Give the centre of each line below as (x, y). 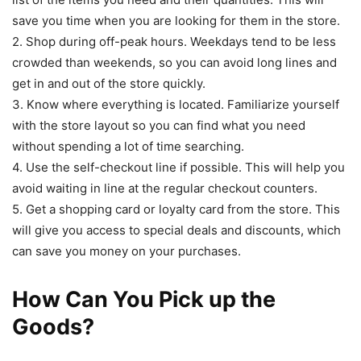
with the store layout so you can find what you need (159, 126)
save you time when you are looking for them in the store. (176, 21)
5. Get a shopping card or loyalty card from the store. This (176, 210)
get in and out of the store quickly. (109, 84)
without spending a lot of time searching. (128, 147)
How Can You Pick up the (144, 300)
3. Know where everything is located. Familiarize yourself (176, 105)
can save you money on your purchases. (127, 251)
